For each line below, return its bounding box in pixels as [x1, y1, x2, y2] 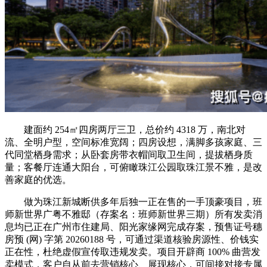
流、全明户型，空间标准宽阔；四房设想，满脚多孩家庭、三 [5, 136, 262, 147]
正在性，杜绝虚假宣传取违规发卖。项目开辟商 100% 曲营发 [5, 246, 260, 257]
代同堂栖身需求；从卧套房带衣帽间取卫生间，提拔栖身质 [5, 149, 253, 160]
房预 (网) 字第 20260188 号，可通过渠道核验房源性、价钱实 [5, 234, 259, 244]
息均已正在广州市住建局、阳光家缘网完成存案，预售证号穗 [5, 221, 262, 232]
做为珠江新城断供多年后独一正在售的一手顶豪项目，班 [5, 196, 262, 207]
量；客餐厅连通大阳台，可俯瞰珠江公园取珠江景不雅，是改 [5, 162, 262, 172]
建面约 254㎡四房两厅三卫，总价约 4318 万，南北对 [5, 124, 246, 135]
